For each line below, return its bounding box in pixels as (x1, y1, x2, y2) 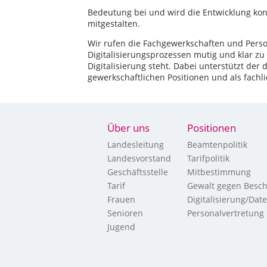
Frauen (107, 194, 135, 205)
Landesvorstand (107, 153, 171, 164)
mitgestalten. (88, 18, 142, 29)
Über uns (107, 121, 150, 135)
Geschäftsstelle (107, 166, 168, 178)
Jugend (107, 221, 135, 232)
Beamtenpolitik (187, 139, 247, 150)
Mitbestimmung (187, 166, 251, 178)
